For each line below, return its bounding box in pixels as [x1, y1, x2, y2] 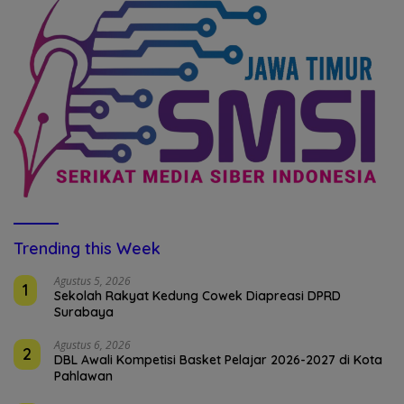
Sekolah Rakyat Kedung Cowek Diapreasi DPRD [54, 287, 341, 304]
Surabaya [54, 303, 114, 320]
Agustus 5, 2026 [54, 272, 131, 289]
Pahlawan [54, 367, 113, 384]
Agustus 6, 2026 [54, 336, 131, 353]
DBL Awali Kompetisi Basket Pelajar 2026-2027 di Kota [54, 351, 382, 368]
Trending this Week [14, 237, 161, 259]
